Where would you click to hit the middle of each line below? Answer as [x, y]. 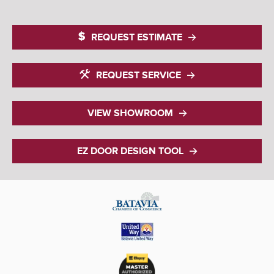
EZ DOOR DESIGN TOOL [130, 151]
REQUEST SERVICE [139, 76]
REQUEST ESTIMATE [137, 38]
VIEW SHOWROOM [130, 113]
